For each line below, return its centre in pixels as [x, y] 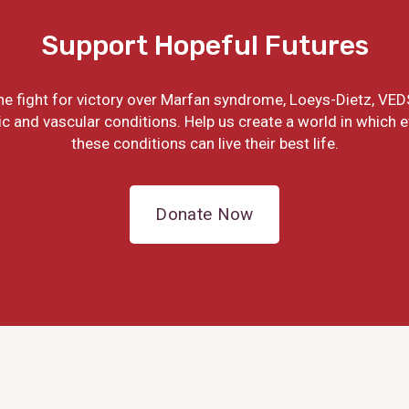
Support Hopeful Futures [204, 46]
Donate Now [204, 215]
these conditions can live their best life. [204, 144]
